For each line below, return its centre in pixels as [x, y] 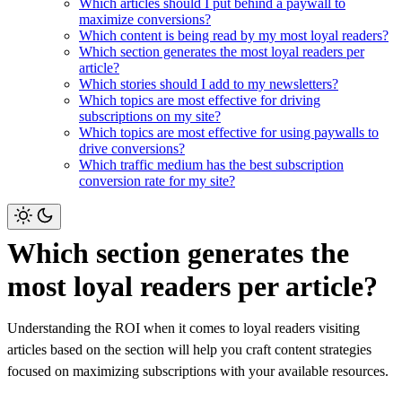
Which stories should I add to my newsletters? [209, 84]
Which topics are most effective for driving [200, 100]
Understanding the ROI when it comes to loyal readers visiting [184, 328]
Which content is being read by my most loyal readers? [234, 35]
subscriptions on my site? [150, 116]
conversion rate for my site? [157, 181]
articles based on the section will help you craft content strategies [189, 350]
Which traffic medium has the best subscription [211, 165]
